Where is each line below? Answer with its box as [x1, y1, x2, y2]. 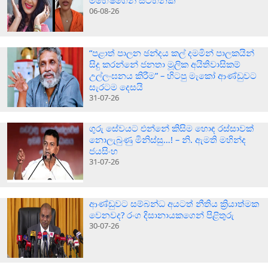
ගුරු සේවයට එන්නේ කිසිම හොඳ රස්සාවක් [89, 121, 254, 134]
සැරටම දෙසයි [89, 80, 144, 93]
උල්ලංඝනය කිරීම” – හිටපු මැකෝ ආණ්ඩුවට [89, 69, 257, 81]
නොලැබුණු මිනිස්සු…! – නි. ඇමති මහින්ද [89, 133, 246, 145]
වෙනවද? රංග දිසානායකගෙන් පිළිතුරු [89, 208, 234, 221]
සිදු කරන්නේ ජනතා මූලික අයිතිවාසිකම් [89, 57, 241, 70]
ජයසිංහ [89, 144, 118, 157]
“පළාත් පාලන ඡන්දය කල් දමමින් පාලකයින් [89, 46, 255, 59]
